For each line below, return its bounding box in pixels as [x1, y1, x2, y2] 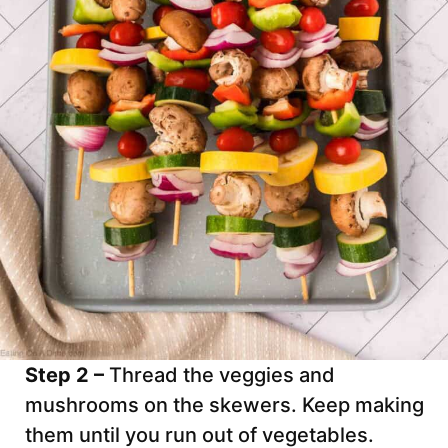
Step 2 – [25, 362, 109, 387]
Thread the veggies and [109, 362, 335, 387]
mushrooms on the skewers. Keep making [25, 392, 424, 417]
